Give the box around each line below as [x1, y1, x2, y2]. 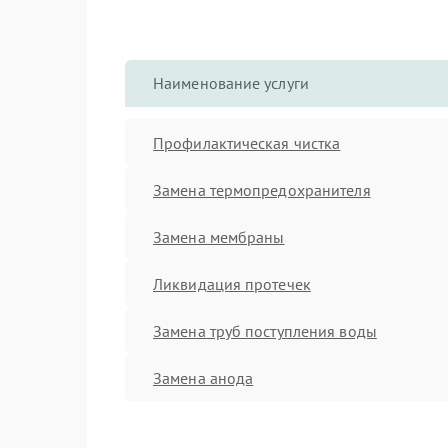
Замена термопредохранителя [153, 179, 371, 200]
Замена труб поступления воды [153, 320, 377, 341]
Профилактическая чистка [153, 132, 341, 153]
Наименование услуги [153, 73, 309, 93]
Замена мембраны [153, 226, 285, 247]
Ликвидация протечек [153, 273, 311, 294]
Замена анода [153, 367, 254, 388]
